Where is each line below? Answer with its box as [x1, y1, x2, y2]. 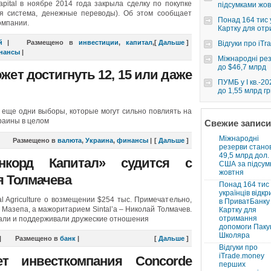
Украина [85, 137, 113, 144]
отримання [218, 214, 257, 223]
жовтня [218, 168, 244, 177]
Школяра [218, 231, 250, 240]
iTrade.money [218, 252, 264, 260]
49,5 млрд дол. [218, 151, 269, 160]
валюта [57, 137, 82, 144]
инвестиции [78, 39, 119, 46]
